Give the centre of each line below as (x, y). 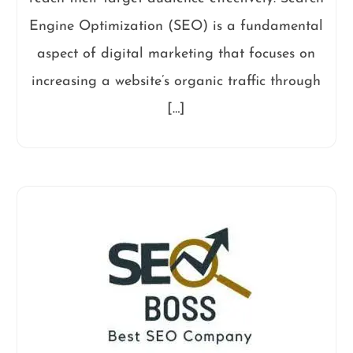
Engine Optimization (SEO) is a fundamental (176, 26)
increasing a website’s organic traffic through (176, 81)
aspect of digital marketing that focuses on (176, 54)
